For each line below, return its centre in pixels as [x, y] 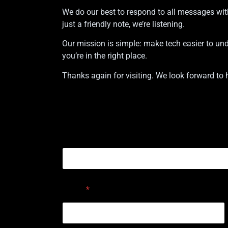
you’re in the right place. [105, 56]
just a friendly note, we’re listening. [123, 24]
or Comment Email [96, 135]
